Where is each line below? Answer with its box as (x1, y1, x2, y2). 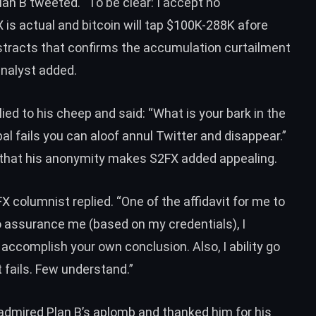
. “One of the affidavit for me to (111, 193, 285, 209)
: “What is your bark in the (142, 105, 286, 121)
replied (73, 193, 111, 209)
